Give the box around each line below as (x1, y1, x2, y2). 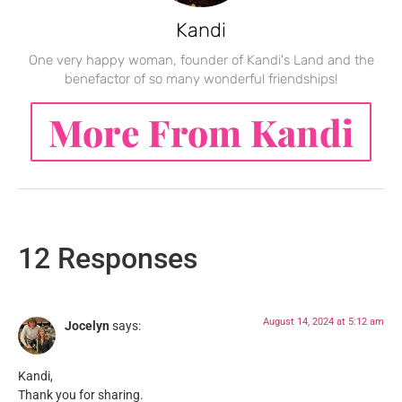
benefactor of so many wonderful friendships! (65, 70, 337, 87)
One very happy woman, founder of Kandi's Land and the (28, 51, 374, 68)
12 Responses (18, 240, 197, 275)
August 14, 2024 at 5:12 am (263, 315, 384, 328)
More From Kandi (48, 107, 354, 156)
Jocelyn (65, 318, 109, 334)
